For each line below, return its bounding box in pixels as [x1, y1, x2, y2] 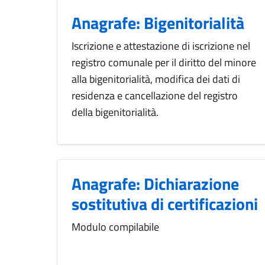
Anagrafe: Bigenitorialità [72, 10, 244, 36]
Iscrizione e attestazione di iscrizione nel [72, 38, 250, 54]
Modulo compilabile [72, 219, 159, 235]
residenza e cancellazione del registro [72, 88, 238, 104]
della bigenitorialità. [72, 104, 161, 121]
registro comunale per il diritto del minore [72, 54, 256, 71]
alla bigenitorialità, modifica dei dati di [72, 71, 240, 88]
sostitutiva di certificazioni [72, 191, 258, 217]
